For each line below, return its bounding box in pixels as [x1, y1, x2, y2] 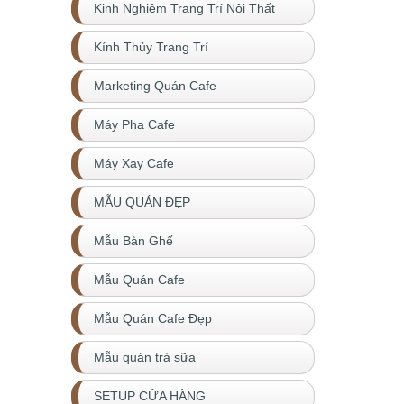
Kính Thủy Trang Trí [94, 41, 208, 54]
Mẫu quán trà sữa [94, 351, 196, 364]
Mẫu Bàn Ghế [94, 234, 173, 248]
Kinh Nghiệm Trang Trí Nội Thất [94, 2, 275, 15]
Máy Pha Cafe [94, 118, 175, 132]
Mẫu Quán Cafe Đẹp [94, 312, 212, 326]
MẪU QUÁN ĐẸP [94, 196, 190, 209]
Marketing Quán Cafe [94, 79, 216, 93]
